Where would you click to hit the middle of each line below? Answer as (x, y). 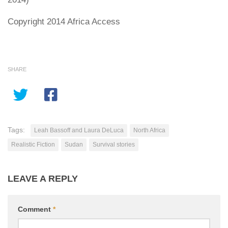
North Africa (149, 130)
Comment (35, 209)
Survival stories (114, 144)
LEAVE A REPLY (43, 178)
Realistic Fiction (33, 144)
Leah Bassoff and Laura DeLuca (79, 130)
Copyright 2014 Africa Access (64, 21)
